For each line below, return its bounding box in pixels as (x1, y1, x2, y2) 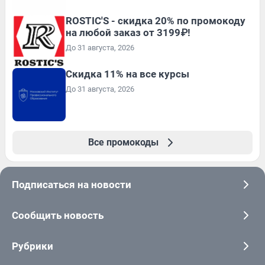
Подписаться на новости (12, 178, 131, 190)
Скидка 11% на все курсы (66, 67, 189, 80)
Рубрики (12, 240, 53, 252)
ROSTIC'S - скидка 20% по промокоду (66, 14, 245, 27)
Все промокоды (88, 136, 159, 148)
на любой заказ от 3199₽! (66, 26, 190, 38)
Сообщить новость (12, 209, 104, 221)
